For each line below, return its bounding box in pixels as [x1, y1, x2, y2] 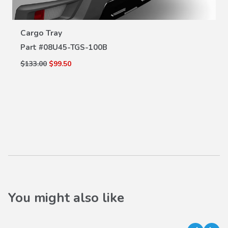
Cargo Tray [20, 27, 62, 39]
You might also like [8, 189, 124, 207]
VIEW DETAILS [90, 9, 138, 17]
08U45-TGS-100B [43, 42, 107, 53]
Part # [20, 42, 43, 53]
